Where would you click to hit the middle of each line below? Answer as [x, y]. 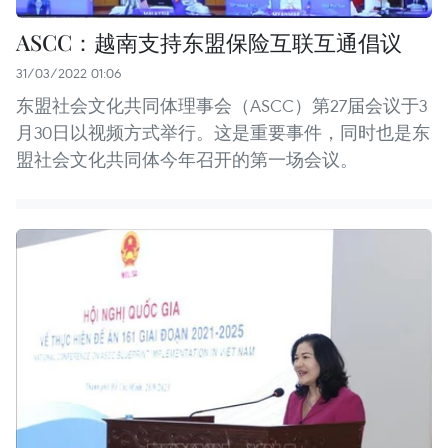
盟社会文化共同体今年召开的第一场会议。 [187, 160]
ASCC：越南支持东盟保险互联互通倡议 [209, 42]
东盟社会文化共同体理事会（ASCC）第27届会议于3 [221, 106]
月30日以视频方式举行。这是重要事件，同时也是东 [223, 133]
